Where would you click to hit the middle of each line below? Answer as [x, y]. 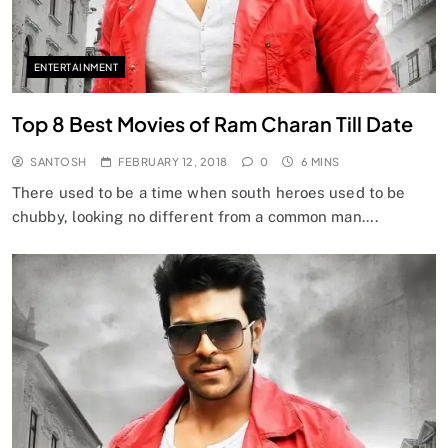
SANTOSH [58, 162]
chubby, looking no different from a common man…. [195, 217]
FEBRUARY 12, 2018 [173, 162]
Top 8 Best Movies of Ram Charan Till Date [212, 124]
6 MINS [320, 162]
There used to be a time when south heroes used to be [209, 193]
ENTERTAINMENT [76, 67]
